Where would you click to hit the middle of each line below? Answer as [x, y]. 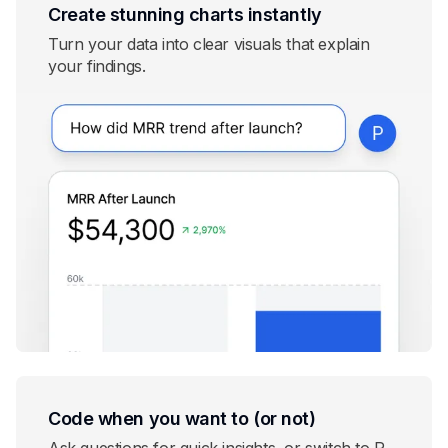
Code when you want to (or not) [182, 419]
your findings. [97, 66]
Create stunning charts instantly [185, 15]
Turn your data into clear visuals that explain [209, 44]
